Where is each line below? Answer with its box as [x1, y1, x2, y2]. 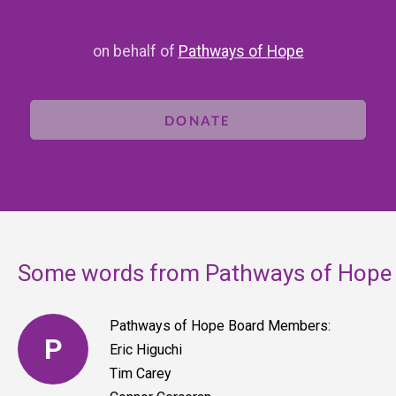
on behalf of [92, 42, 179, 61]
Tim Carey [110, 365, 171, 383]
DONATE [164, 111, 232, 128]
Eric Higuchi [110, 341, 182, 359]
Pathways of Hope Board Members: [110, 317, 331, 335]
